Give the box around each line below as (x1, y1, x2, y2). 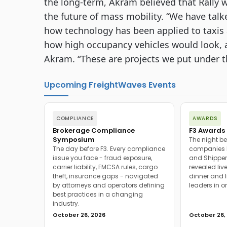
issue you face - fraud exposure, (53, 154, 152, 162)
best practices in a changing (53, 190, 143, 199)
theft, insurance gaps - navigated (53, 172, 158, 180)
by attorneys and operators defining (53, 181, 165, 190)
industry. (53, 199, 80, 208)
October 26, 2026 (53, 211, 105, 219)
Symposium (53, 135, 95, 144)
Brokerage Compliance (53, 126, 135, 135)
